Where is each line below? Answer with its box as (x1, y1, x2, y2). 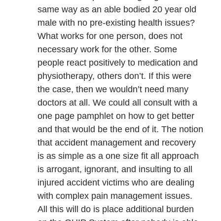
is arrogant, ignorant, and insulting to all (37, 164, 192, 174)
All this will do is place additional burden (37, 204, 194, 214)
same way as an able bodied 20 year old (37, 4, 196, 14)
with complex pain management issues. (37, 190, 192, 201)
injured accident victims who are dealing (37, 177, 194, 187)
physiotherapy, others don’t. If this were (37, 71, 191, 81)
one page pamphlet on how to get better (37, 110, 194, 121)
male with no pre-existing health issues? (37, 17, 195, 28)
